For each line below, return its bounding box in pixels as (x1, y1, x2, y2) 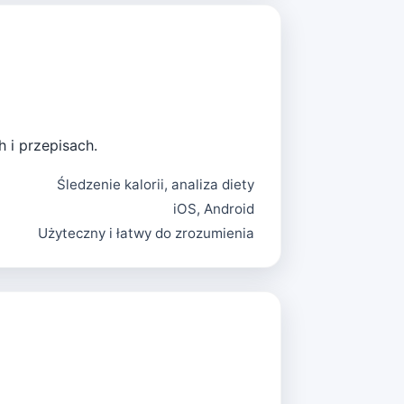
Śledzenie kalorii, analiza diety (57, 175, 255, 193)
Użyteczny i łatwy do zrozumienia (38, 224, 255, 242)
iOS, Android (173, 199, 255, 217)
